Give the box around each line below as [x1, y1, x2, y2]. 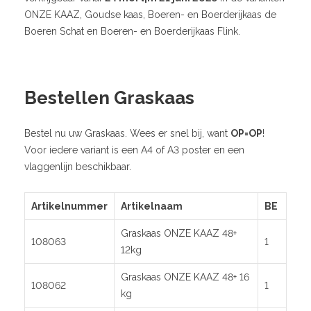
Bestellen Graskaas [24, 87, 194, 108]
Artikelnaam [121, 200, 183, 212]
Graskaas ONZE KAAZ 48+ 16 [121, 271, 249, 283]
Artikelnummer [31, 200, 108, 212]
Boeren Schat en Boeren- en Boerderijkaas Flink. [24, 25, 240, 37]
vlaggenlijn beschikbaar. [24, 160, 131, 172]
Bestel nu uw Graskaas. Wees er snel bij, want [24, 127, 230, 139]
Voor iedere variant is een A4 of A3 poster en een [24, 144, 244, 155]
